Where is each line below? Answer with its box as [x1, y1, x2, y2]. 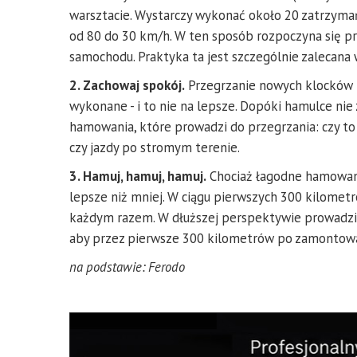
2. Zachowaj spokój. [69, 76, 185, 94]
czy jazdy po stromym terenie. [69, 139, 240, 156]
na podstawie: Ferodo [69, 258, 185, 276]
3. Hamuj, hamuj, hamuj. [69, 167, 206, 185]
